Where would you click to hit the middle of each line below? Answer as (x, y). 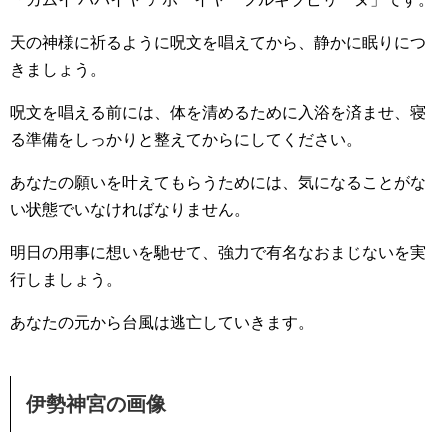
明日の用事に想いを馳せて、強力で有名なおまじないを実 (218, 252)
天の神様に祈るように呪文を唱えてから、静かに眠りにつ (218, 42)
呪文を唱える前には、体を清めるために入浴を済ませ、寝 (218, 112)
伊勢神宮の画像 (96, 403)
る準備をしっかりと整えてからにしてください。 (186, 139)
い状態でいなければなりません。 (130, 209)
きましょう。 (58, 69)
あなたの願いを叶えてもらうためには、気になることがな (218, 182)
